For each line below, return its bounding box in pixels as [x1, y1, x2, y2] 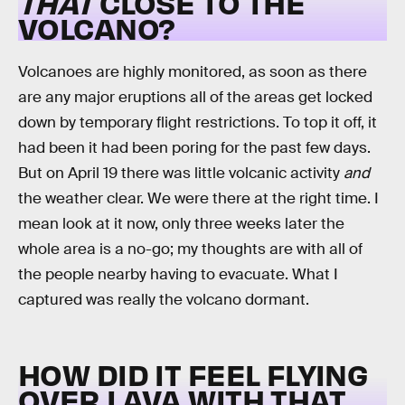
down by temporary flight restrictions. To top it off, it [18, 113, 377, 133]
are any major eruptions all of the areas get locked [18, 88, 372, 108]
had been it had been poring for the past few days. [18, 138, 371, 158]
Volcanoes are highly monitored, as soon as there [18, 62, 367, 82]
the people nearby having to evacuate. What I [18, 265, 338, 285]
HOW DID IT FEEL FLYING [18, 354, 369, 392]
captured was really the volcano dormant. [18, 290, 309, 310]
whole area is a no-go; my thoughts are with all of [18, 240, 363, 259]
